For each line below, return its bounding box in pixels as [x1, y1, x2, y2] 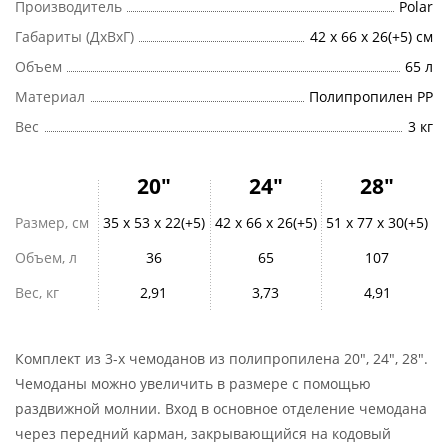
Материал [15, 87, 85, 106]
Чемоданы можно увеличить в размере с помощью [15, 374, 371, 393]
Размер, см [15, 213, 89, 232]
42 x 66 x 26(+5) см [309, 27, 433, 46]
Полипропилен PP [308, 87, 433, 106]
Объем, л [15, 248, 77, 267]
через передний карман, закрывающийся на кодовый [15, 424, 391, 443]
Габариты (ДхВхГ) [15, 27, 134, 46]
